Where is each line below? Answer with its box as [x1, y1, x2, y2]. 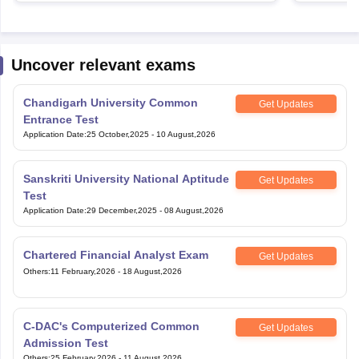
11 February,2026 [50, 267, 115, 276]
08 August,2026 [163, 206, 224, 215]
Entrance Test [22, 113, 99, 126]
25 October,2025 [86, 130, 149, 139]
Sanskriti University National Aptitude [22, 172, 229, 185]
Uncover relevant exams [10, 56, 196, 74]
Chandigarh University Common [22, 96, 198, 109]
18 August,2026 [122, 267, 182, 276]
